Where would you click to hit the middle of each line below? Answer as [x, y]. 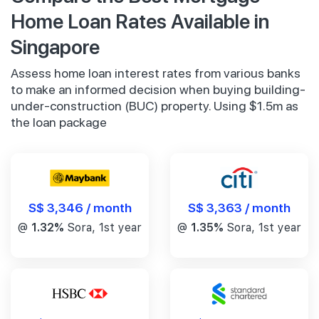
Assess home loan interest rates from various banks [156, 73]
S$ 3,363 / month [239, 207]
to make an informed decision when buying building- [158, 90]
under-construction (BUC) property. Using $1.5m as [155, 106]
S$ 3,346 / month [80, 207]
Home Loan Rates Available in [140, 21]
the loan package [59, 122]
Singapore [55, 46]
